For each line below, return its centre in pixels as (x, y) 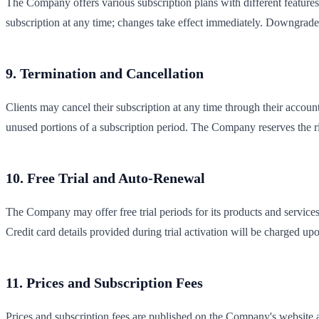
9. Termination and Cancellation (105, 73)
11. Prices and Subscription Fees (104, 282)
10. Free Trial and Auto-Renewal (105, 178)
